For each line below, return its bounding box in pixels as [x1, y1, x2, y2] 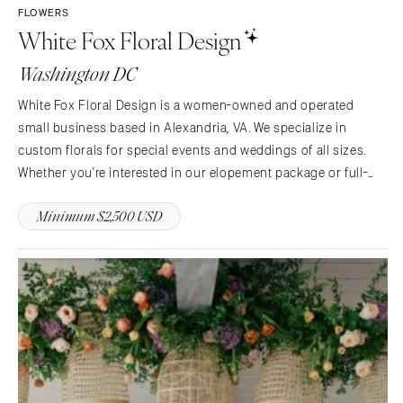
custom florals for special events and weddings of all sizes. [18, 143, 366, 157]
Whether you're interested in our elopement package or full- [18, 166, 369, 180]
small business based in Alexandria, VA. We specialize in [18, 121, 347, 135]
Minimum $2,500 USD [37, 206, 162, 226]
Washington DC [18, 62, 137, 88]
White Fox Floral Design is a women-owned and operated [18, 98, 354, 112]
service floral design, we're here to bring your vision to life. [18, 188, 360, 202]
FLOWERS [18, 7, 70, 19]
